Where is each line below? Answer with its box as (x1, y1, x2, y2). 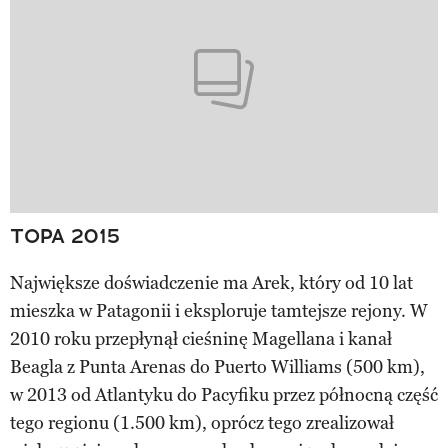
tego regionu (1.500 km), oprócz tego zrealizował (10, 412, 394, 435)
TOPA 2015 (10, 223, 120, 250)
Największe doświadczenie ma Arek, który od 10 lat (10, 272, 413, 295)
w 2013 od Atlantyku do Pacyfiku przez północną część (10, 384, 438, 407)
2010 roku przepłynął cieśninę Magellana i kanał (10, 328, 392, 351)
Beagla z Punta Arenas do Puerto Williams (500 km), (10, 356, 425, 379)
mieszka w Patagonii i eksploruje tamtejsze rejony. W (10, 300, 428, 323)
